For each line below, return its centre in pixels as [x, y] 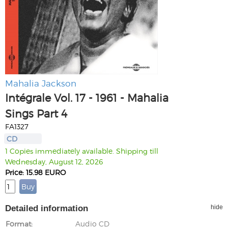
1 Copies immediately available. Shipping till [82, 151]
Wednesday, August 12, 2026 [54, 161]
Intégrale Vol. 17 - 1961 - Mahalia [87, 97]
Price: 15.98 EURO [35, 172]
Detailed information [47, 208]
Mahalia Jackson [41, 83]
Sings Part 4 [36, 113]
